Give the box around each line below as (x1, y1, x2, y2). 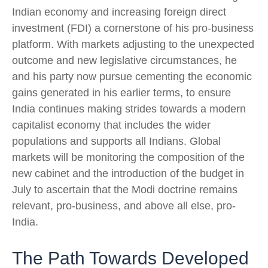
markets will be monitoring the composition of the (12, 151, 245, 163)
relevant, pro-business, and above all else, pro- (12, 200, 236, 212)
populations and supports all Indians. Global (12, 135, 221, 147)
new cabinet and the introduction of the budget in (12, 167, 244, 179)
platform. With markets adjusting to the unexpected (12, 38, 254, 50)
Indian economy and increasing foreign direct (12, 6, 226, 18)
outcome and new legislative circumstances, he (12, 54, 237, 66)
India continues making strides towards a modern (12, 103, 246, 115)
